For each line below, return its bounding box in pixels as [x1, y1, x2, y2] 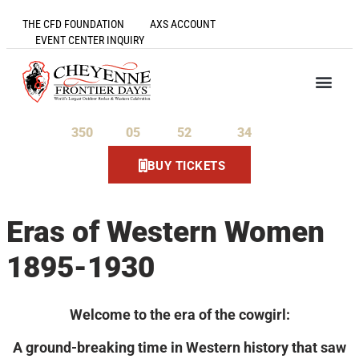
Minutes [195, 127, 226, 139]
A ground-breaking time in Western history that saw [13, 339, 346, 357]
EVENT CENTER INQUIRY [35, 34, 144, 46]
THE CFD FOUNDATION [22, 18, 124, 30]
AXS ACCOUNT [150, 18, 216, 30]
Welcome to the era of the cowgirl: [69, 306, 290, 324]
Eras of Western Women [6, 215, 325, 250]
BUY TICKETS [147, 158, 226, 173]
